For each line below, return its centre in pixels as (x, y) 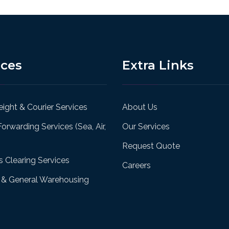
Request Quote (151, 146)
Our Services (146, 126)
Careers (136, 165)
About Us (140, 107)
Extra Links (158, 65)
